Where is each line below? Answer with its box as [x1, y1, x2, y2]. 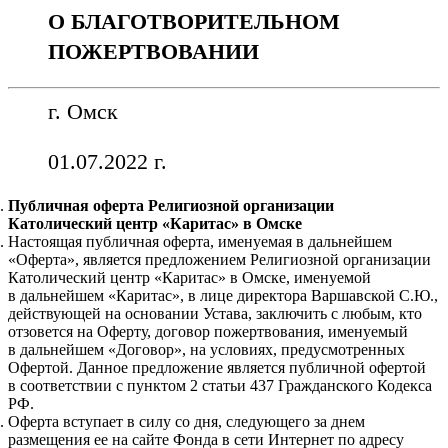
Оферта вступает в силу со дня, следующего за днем [8, 413, 365, 431]
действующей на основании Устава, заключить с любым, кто [8, 305, 422, 323]
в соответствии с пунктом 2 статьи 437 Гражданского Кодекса [8, 377, 432, 395]
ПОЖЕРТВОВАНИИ [48, 39, 259, 65]
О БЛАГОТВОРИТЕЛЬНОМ [48, 9, 340, 35]
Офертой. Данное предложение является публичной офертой [8, 359, 426, 377]
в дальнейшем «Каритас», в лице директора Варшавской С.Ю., [8, 287, 438, 305]
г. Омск [48, 99, 118, 125]
